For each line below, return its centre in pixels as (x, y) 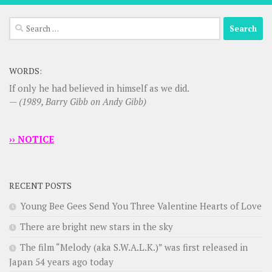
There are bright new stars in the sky (97, 226)
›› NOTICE (32, 139)
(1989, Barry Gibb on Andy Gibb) (83, 102)
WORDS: (25, 71)
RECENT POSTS (40, 186)
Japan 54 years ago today (61, 261)
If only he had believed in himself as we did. (99, 88)
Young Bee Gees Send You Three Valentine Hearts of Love (141, 206)
